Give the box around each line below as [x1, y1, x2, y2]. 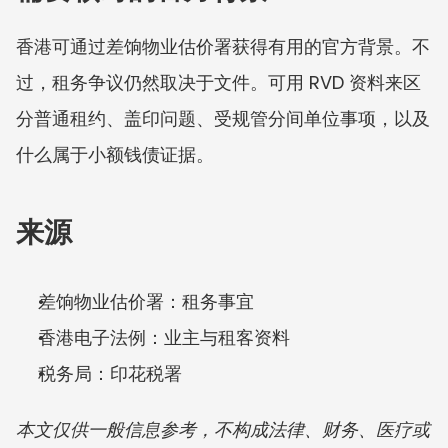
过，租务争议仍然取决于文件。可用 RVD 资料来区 [16, 69, 421, 95]
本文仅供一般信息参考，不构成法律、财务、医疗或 [16, 416, 430, 442]
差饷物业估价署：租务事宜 [38, 288, 254, 314]
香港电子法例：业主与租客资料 [38, 324, 290, 350]
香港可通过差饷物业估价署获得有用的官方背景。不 [16, 33, 430, 59]
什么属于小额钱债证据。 [16, 141, 214, 167]
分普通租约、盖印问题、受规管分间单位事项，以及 [16, 105, 430, 131]
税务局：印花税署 [38, 360, 182, 386]
